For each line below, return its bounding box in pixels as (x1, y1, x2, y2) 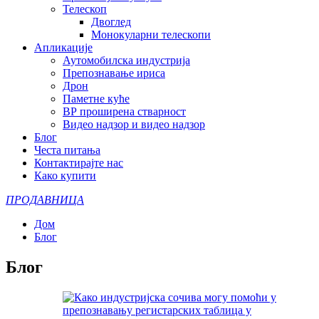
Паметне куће (63, 93, 130, 105)
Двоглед (91, 16, 131, 28)
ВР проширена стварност (63, 105, 186, 117)
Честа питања (34, 144, 100, 156)
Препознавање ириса (63, 67, 165, 79)
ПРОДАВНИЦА (6, 194, 84, 206)
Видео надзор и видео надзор (63, 118, 205, 130)
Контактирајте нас (34, 157, 123, 169)
